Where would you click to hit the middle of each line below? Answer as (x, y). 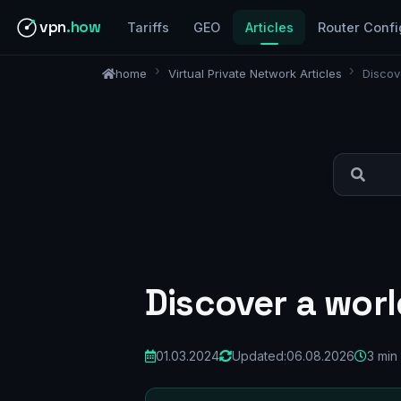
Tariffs (149, 28)
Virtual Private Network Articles (255, 73)
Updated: (259, 355)
